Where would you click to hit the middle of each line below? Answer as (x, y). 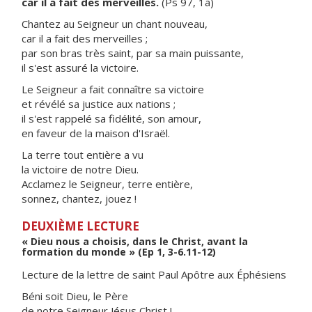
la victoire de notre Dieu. (80, 169)
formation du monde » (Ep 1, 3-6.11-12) (119, 252)
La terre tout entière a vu (83, 155)
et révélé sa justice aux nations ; (99, 104)
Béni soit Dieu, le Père (75, 296)
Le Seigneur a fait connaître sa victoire (113, 89)
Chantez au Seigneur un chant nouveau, (115, 24)
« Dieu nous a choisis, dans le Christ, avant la (135, 241)
